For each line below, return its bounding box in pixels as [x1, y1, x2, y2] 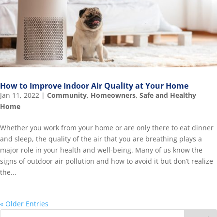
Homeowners [91, 90, 136, 100]
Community [47, 90, 87, 100]
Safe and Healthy [139, 90, 196, 100]
